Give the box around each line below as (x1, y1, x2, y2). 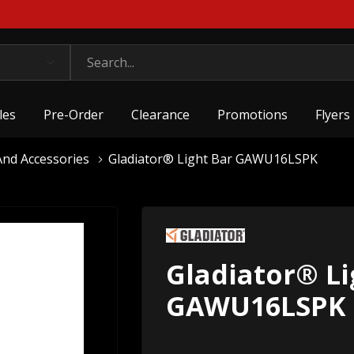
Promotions (217, 106, 288, 123)
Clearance (131, 106, 190, 123)
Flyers (315, 106, 351, 123)
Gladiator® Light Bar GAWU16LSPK (108, 150, 318, 168)
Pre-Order (43, 106, 104, 123)
